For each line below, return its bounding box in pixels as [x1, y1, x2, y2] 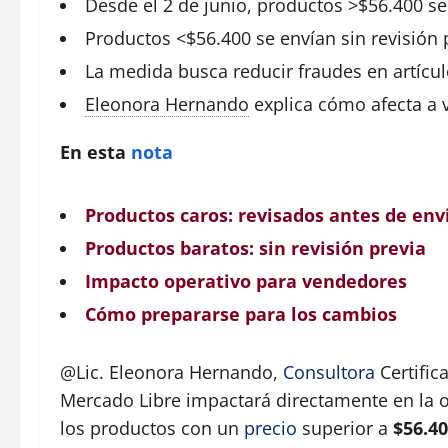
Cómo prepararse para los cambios [85, 301, 397, 326]
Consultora [283, 359, 375, 384]
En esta [60, 139, 131, 164]
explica [254, 91, 313, 116]
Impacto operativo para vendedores [85, 268, 407, 293]
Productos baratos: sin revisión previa [85, 235, 426, 260]
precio [244, 415, 297, 440]
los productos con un [60, 415, 244, 440]
